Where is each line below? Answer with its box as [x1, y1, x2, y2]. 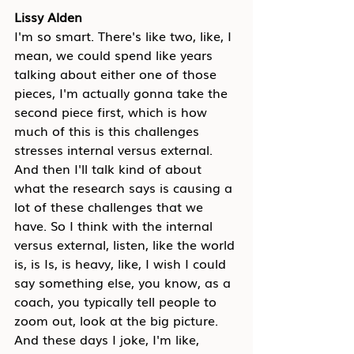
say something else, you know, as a [14, 273, 235, 292]
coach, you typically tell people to [14, 292, 220, 311]
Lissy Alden [14, 7, 82, 26]
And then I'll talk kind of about [14, 159, 205, 178]
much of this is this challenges [14, 121, 203, 140]
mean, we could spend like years [14, 45, 217, 64]
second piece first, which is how [14, 102, 211, 121]
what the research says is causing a [14, 178, 236, 197]
